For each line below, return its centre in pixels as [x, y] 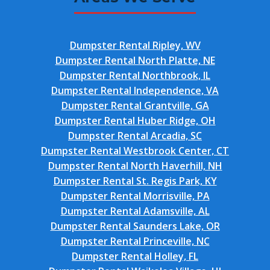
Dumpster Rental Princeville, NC [135, 241]
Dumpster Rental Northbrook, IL [135, 75]
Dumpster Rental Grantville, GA [135, 105]
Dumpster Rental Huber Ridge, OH [135, 121]
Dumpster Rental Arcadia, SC [135, 136]
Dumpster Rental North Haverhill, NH [135, 166]
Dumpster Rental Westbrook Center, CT [135, 151]
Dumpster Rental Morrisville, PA [135, 196]
